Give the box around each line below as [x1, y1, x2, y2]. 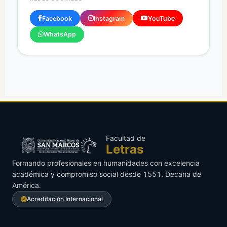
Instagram [94, 14, 125, 22]
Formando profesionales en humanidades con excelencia [12, 158, 200, 167]
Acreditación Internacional [27, 195, 103, 203]
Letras [105, 141, 143, 157]
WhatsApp [44, 30, 76, 39]
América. [12, 180, 41, 190]
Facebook [42, 14, 72, 22]
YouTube [148, 14, 175, 22]
